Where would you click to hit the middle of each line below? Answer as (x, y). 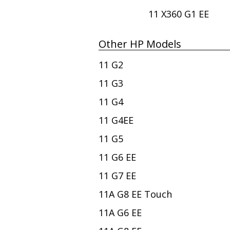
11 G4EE (116, 120)
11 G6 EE (117, 157)
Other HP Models (140, 44)
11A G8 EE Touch (135, 194)
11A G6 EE (120, 213)
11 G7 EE (117, 176)
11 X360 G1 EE (179, 14)
